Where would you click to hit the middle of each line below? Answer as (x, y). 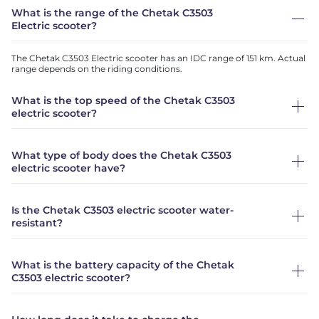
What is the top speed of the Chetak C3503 (123, 100)
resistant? (37, 223)
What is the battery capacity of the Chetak (123, 265)
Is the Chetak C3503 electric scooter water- (122, 210)
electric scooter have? (68, 168)
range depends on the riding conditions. (97, 68)
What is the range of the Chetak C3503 (112, 12)
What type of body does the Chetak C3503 (121, 155)
